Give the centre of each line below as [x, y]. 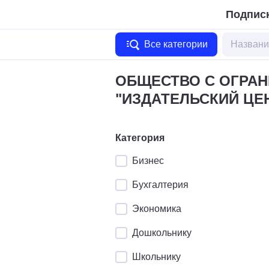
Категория [140, 138]
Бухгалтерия [160, 185]
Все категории [176, 44]
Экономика [157, 209]
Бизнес [148, 161]
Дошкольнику [162, 233]
